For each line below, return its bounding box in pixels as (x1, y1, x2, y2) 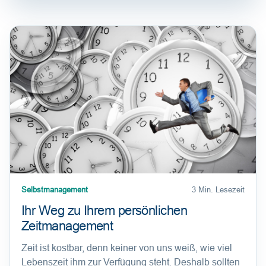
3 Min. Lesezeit (192, 185, 245, 195)
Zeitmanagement (21, 218, 113, 234)
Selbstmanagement (21, 185, 88, 195)
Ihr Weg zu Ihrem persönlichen (21, 203, 188, 218)
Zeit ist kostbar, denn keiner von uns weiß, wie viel (21, 243, 232, 254)
